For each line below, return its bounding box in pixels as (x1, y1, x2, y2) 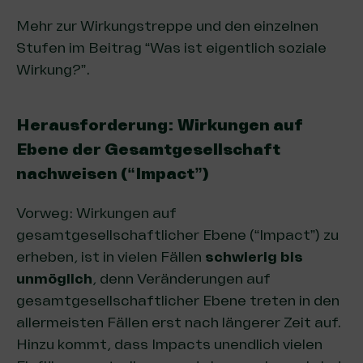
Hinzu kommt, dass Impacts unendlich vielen (16, 335, 322, 353)
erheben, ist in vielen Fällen (16, 247, 205, 266)
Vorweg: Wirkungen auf (16, 203, 177, 222)
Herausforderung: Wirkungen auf (16, 114, 303, 135)
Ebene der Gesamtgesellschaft (16, 139, 280, 160)
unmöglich (16, 269, 92, 288)
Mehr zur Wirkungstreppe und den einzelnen (16, 16, 318, 35)
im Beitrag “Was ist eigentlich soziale (69, 38, 327, 57)
